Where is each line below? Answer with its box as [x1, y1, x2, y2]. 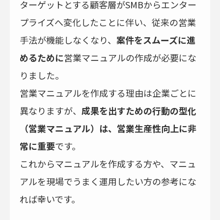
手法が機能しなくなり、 [20, 33, 116, 46]
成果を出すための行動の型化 [82, 104, 196, 117]
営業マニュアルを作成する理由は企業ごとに [20, 86, 196, 99]
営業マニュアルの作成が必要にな [64, 51, 196, 64]
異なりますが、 [20, 104, 82, 117]
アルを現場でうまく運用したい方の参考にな [20, 175, 196, 188]
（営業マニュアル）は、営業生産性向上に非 [20, 122, 196, 135]
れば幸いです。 [20, 192, 80, 205]
